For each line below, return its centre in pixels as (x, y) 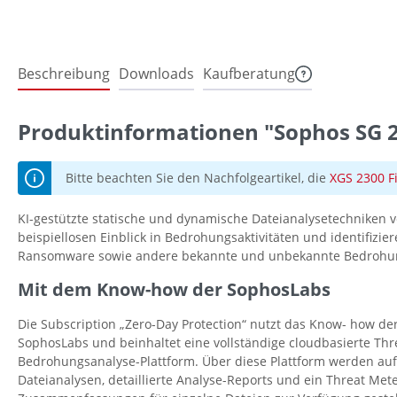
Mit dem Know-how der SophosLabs (174, 290)
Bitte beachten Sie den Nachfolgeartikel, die (198, 178)
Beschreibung (64, 74)
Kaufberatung (249, 74)
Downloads (156, 74)
